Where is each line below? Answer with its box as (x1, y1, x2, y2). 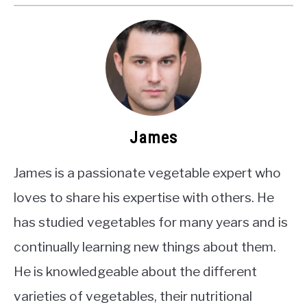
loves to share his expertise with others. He (14, 189, 274, 206)
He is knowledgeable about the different (14, 263, 257, 280)
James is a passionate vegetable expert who (14, 164, 281, 182)
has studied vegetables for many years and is (14, 214, 288, 231)
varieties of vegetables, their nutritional (14, 288, 252, 305)
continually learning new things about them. (14, 238, 276, 256)
